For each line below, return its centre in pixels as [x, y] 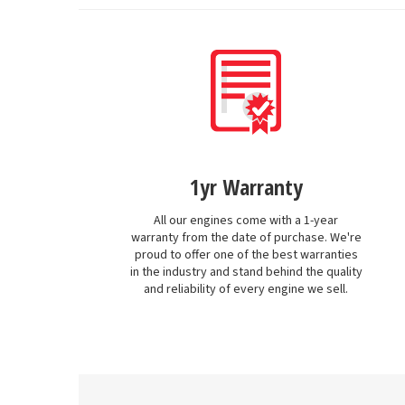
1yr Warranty [246, 187]
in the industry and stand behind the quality [246, 273]
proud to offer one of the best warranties [246, 255]
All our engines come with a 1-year [246, 221]
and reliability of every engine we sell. [246, 290]
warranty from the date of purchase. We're [246, 238]
